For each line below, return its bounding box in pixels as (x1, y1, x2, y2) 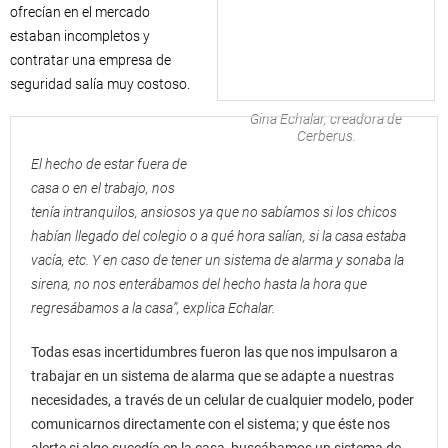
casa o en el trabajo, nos (31, 180, 175, 196)
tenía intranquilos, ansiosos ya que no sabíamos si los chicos (31, 204, 397, 220)
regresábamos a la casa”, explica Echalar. (31, 300, 275, 316)
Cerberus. (296, 127, 356, 144)
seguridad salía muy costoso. (10, 76, 190, 92)
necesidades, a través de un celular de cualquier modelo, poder (31, 392, 414, 408)
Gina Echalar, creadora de (250, 110, 402, 127)
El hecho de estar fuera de (31, 156, 187, 172)
